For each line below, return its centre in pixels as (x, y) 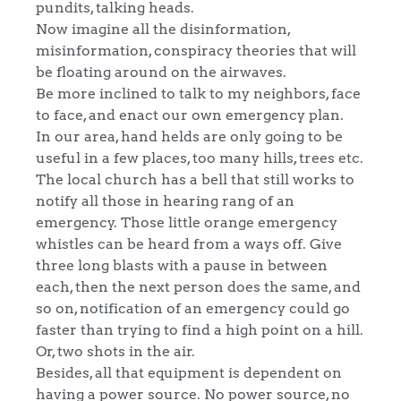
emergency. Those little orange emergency (187, 222)
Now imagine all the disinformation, (163, 28)
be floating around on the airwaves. (161, 71)
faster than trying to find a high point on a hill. (200, 329)
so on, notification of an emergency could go (193, 307)
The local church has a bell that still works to (195, 179)
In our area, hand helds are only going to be (189, 136)
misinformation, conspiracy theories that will (196, 50)
